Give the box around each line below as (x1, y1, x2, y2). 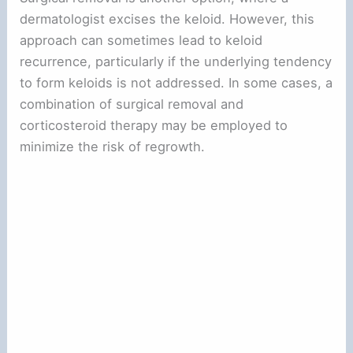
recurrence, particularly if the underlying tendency (20, 54, 333, 70)
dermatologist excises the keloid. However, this (20, 11, 315, 28)
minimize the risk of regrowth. (20, 139, 206, 155)
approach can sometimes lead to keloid (20, 32, 263, 49)
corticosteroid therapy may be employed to (20, 117, 288, 134)
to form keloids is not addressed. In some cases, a (20, 75, 333, 91)
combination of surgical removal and (20, 96, 244, 113)
